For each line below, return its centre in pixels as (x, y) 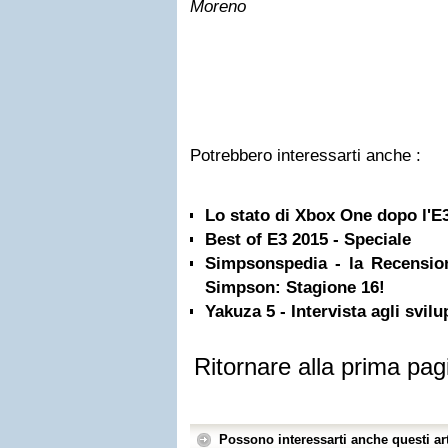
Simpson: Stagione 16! (295, 287)
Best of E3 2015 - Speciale (308, 239)
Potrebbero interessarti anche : (305, 155)
